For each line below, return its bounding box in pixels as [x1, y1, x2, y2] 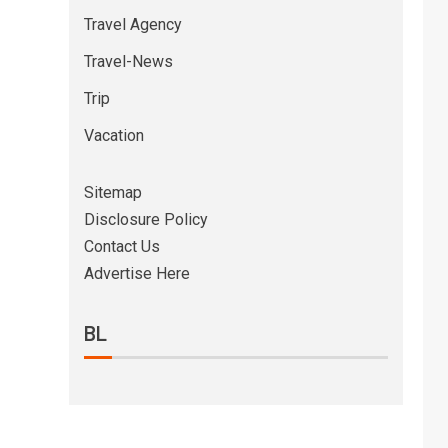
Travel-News [83, 52, 173, 71]
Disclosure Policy [83, 210, 208, 229]
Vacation [83, 126, 144, 145]
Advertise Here [83, 264, 190, 283]
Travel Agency [83, 15, 182, 34]
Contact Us [83, 237, 160, 256]
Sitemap [83, 183, 142, 202]
